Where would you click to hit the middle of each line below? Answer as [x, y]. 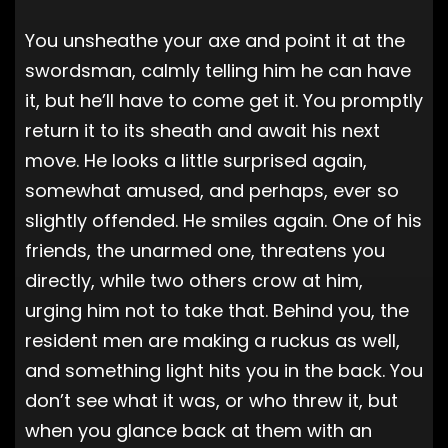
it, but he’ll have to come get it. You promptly [224, 100]
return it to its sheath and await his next [202, 130]
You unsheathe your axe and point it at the [215, 40]
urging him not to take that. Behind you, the [217, 310]
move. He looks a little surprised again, [196, 160]
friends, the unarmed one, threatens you [205, 250]
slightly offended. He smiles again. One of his [223, 220]
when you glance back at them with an [198, 430]
